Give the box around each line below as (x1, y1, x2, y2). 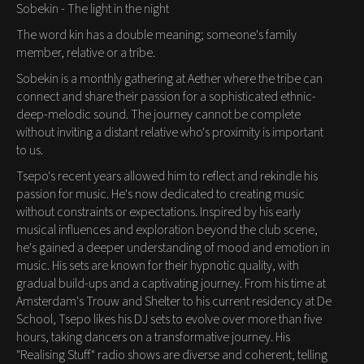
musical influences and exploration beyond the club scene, (16, 220, 318, 239)
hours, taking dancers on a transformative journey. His (16, 327, 290, 346)
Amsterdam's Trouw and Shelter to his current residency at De (16, 292, 331, 310)
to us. (16, 141, 43, 159)
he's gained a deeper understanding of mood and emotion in (16, 238, 330, 257)
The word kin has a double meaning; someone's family (16, 25, 297, 44)
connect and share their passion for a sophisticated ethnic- (16, 87, 316, 106)
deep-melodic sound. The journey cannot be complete (16, 105, 301, 123)
